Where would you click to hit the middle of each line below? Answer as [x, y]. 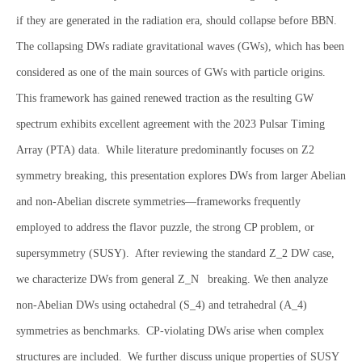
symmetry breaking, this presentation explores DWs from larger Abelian [181, 176]
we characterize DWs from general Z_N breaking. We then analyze [172, 279]
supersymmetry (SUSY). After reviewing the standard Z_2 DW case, [175, 253]
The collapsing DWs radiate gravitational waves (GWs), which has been [180, 46]
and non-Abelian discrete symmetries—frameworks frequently [158, 202]
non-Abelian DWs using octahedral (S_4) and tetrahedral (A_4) [162, 305]
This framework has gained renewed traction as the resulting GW [165, 98]
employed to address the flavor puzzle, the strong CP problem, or [165, 227]
